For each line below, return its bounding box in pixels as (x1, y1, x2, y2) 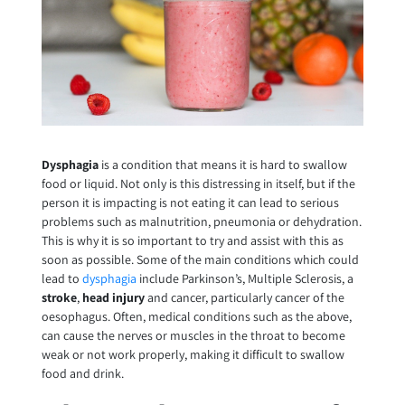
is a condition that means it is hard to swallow (98, 156, 347, 174)
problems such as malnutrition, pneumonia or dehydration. (41, 213, 362, 231)
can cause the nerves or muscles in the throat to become (41, 327, 345, 344)
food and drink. (41, 365, 124, 382)
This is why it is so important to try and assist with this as (41, 232, 344, 250)
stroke (41, 289, 77, 306)
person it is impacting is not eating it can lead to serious (41, 194, 339, 212)
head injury (81, 289, 145, 306)
